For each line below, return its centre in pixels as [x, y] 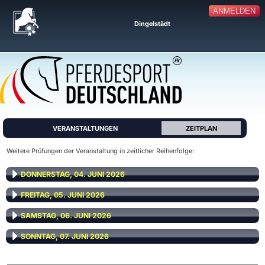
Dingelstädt [152, 24]
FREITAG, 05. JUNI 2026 [63, 195]
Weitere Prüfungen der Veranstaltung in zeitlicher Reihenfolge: [100, 151]
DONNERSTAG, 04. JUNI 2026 [73, 174]
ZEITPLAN [201, 128]
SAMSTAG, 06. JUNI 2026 [66, 216]
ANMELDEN [234, 11]
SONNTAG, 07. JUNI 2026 [65, 236]
